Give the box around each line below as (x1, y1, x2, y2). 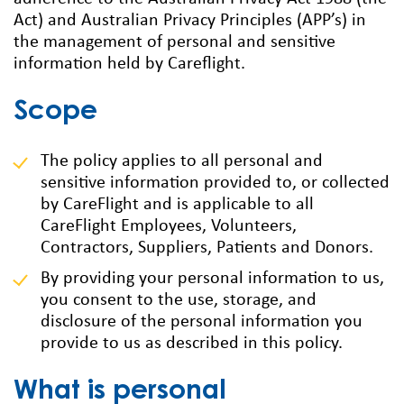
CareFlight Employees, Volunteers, (41, 217, 297, 236)
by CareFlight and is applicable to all (41, 196, 314, 215)
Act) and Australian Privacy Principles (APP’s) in (14, 12, 366, 31)
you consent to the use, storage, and (41, 291, 317, 310)
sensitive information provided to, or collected (41, 174, 390, 193)
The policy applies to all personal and (41, 152, 323, 171)
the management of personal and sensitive (14, 33, 335, 52)
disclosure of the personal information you (41, 313, 363, 332)
